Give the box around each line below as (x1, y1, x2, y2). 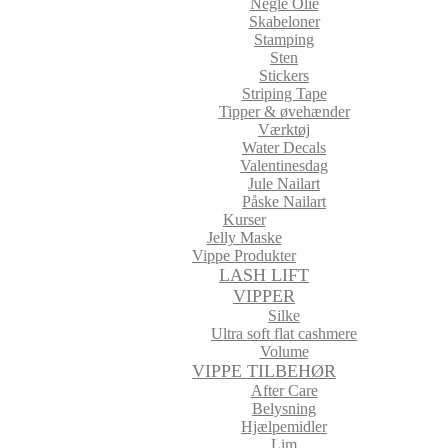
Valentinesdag (240, 157, 328, 174)
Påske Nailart (242, 193, 326, 210)
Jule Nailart (248, 175, 320, 192)
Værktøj (258, 121, 310, 138)
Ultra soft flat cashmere (211, 325, 357, 342)
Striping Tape (241, 85, 327, 102)
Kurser (222, 211, 266, 228)
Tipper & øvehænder (218, 103, 350, 120)
